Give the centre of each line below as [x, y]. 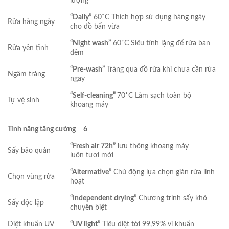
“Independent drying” [104, 198]
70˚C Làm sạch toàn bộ [154, 95]
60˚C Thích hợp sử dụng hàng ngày [149, 17]
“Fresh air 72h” [93, 146]
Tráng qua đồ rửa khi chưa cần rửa [161, 69]
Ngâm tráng [26, 74]
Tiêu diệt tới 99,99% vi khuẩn [147, 224]
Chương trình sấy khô [172, 198]
